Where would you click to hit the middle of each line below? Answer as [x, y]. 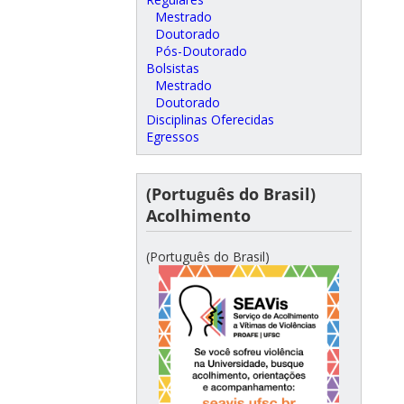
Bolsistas [173, 69]
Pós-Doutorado [201, 51]
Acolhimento [198, 216]
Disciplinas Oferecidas [210, 120]
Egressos [173, 137]
